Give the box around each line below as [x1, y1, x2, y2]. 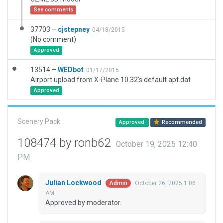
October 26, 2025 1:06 [135, 180, 196, 187]
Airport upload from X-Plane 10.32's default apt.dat [30, 76, 191, 84]
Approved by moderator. [45, 199, 121, 207]
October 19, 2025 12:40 [116, 140, 197, 149]
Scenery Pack [17, 117, 60, 125]
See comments [33, 6, 73, 13]
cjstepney [58, 25, 90, 33]
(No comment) [30, 35, 76, 43]
